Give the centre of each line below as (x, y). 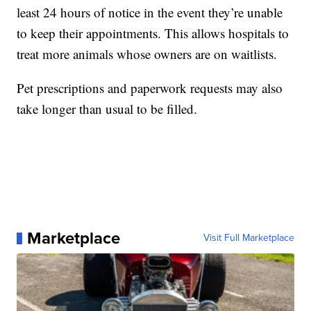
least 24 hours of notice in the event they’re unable (150, 12)
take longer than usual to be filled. (107, 109)
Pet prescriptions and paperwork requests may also (150, 88)
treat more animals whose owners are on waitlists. (147, 54)
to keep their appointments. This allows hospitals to (153, 33)
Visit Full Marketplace (249, 238)
